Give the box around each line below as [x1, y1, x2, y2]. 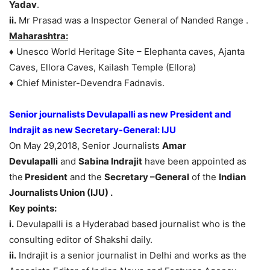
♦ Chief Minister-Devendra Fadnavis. [9, 77, 165, 89]
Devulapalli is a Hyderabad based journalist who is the [14, 218, 246, 230]
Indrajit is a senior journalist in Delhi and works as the [16, 250, 246, 262]
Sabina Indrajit [78, 155, 142, 168]
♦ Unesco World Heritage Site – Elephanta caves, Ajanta [9, 46, 245, 58]
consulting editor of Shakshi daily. [9, 234, 152, 246]
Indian [219, 171, 246, 183]
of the [189, 171, 219, 183]
